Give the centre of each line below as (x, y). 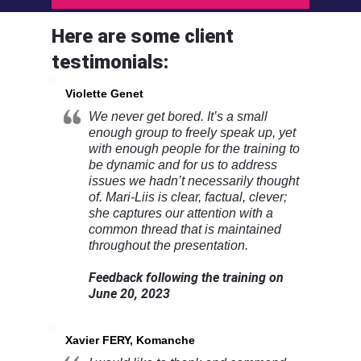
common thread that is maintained (185, 230)
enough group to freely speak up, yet (193, 133)
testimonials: (110, 62)
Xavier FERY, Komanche (131, 340)
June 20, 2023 (130, 294)
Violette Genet (105, 94)
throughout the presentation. (169, 246)
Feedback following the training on (187, 278)
